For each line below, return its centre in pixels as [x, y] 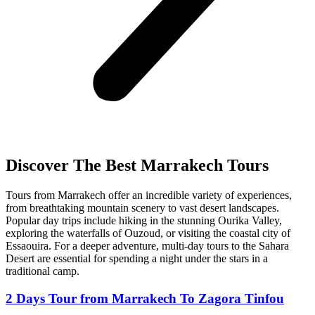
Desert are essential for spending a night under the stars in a [137, 258]
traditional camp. [43, 271]
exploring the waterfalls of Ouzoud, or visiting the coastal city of [148, 233]
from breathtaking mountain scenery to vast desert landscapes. [142, 207]
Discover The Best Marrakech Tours [137, 165]
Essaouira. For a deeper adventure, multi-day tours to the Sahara [147, 245]
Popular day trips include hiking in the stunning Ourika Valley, [144, 220]
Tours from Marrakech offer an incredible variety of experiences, [149, 195]
